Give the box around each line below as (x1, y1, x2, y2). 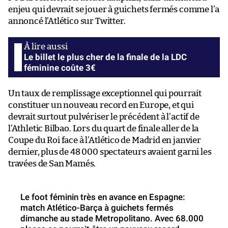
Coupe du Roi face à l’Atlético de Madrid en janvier (8, 136, 201, 145)
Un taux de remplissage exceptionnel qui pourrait (8, 89, 202, 98)
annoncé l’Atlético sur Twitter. (8, 17, 126, 26)
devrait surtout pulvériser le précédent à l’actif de (8, 112, 199, 122)
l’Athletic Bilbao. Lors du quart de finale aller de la (8, 124, 199, 133)
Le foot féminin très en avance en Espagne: (20, 192, 185, 203)
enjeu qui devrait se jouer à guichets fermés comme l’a (8, 5, 220, 14)
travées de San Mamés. (8, 159, 96, 168)
